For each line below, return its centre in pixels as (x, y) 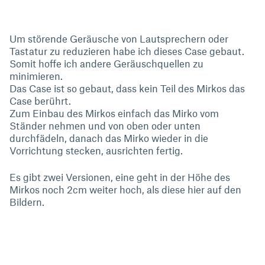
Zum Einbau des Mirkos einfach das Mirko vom (114, 113)
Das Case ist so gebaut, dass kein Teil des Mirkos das (127, 88)
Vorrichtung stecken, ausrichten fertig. (96, 150)
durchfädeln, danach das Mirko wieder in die (109, 138)
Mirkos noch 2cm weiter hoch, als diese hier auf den (125, 189)
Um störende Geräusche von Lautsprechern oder (119, 38)
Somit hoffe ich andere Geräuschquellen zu (106, 63)
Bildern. (27, 202)
